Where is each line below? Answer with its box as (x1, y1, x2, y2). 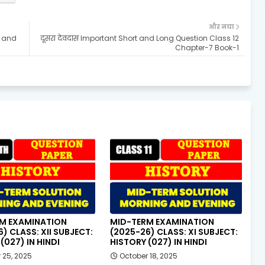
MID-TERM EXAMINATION (109, 215, 214, 228)
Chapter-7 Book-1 (175, 42, 239, 53)
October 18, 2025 (119, 250, 177, 261)
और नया (209, 21, 234, 31)
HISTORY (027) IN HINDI (109, 235, 207, 248)
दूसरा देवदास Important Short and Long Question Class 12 (40, 33, 239, 43)
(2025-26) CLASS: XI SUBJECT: (109, 225, 238, 238)
